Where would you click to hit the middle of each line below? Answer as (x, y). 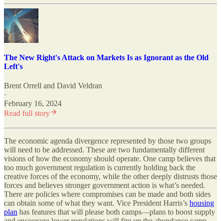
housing (202, 203)
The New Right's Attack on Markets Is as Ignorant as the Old (106, 57)
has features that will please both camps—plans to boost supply (116, 212)
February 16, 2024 (33, 104)
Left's (13, 66)
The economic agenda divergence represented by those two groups (108, 141)
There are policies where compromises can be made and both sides (107, 194)
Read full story (27, 113)
